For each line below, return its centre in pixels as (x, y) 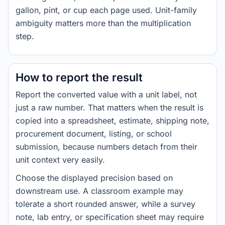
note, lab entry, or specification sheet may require (110, 217)
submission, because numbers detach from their (106, 147)
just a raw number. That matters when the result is (109, 107)
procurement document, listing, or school (94, 134)
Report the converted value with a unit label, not (106, 94)
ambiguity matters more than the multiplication (103, 23)
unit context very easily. (60, 160)
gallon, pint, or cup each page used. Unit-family (106, 10)
